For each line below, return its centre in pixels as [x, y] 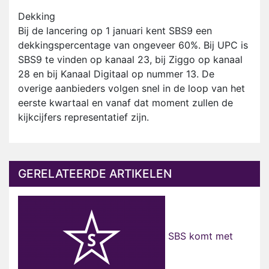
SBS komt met [199, 236]
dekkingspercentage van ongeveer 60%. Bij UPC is [133, 45]
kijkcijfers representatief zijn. [83, 117]
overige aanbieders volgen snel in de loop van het [131, 89]
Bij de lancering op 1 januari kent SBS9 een [115, 31]
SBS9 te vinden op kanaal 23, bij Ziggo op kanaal [130, 60]
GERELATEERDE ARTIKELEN [95, 174]
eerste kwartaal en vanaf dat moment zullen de [125, 103]
